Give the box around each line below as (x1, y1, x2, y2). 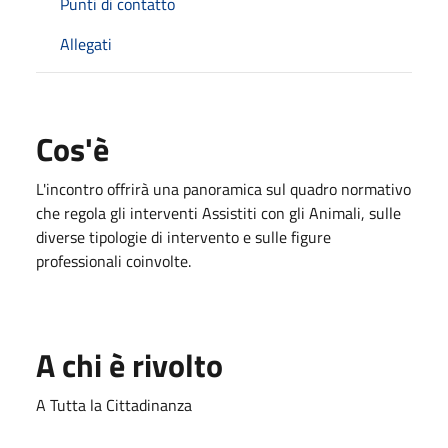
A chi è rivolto (36, 340, 223, 389)
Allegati (60, 31, 112, 56)
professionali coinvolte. (36, 248, 191, 273)
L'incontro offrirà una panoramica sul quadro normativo (36, 176, 411, 201)
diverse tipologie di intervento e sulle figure (36, 224, 331, 249)
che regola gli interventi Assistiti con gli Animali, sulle (36, 200, 401, 225)
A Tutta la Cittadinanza (36, 392, 192, 417)
